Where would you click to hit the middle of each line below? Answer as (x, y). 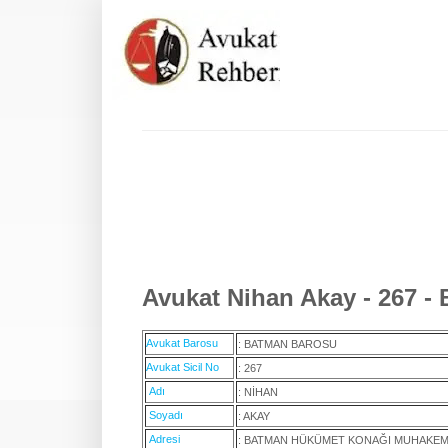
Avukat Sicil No (182, 367)
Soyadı (166, 415)
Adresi (164, 439)
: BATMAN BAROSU (287, 344)
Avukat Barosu (182, 343)
